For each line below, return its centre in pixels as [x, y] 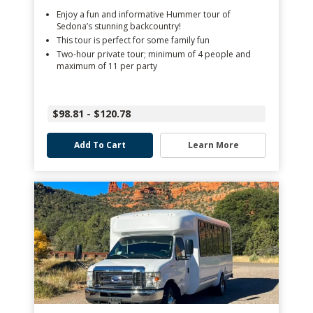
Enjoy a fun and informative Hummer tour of [144, 14]
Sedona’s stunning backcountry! [119, 26]
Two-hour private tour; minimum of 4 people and [154, 54]
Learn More [213, 145]
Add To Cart [100, 145]
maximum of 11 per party [107, 66]
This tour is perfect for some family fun [133, 40]
